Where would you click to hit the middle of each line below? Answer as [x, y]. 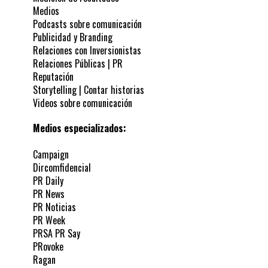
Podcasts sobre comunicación [87, 24]
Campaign [51, 154]
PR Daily [48, 180]
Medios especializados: [80, 128]
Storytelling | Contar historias [89, 89]
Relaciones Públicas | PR [78, 63]
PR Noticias [54, 207]
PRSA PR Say [57, 233]
